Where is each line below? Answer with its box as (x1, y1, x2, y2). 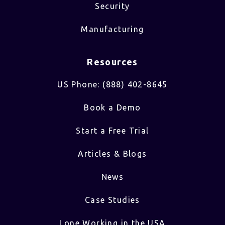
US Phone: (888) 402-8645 (57, 79, 168, 89)
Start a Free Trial (76, 126, 149, 135)
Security (95, 1, 130, 11)
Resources (87, 56, 138, 67)
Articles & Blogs (78, 149, 147, 158)
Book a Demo (84, 102, 141, 112)
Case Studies (85, 195, 140, 204)
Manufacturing (81, 24, 144, 34)
